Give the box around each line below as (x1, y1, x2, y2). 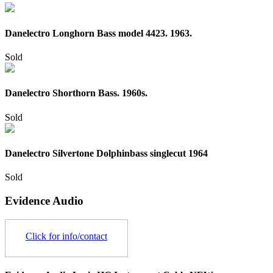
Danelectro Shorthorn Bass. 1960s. (5, 88, 147, 99)
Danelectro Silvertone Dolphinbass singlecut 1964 (5, 147, 208, 158)
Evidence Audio (5, 194, 83, 207)
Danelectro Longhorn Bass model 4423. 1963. (5, 27, 192, 38)
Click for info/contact (26, 230, 107, 241)
